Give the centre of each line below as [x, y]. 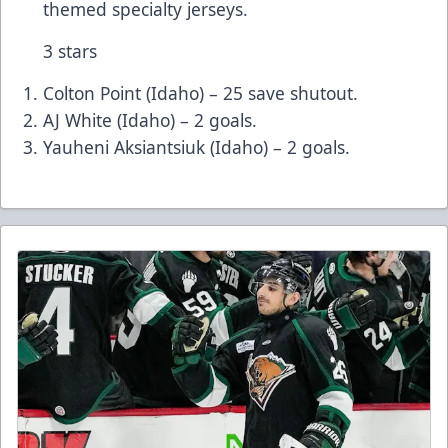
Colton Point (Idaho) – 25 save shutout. [200, 93]
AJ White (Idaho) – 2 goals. [150, 120]
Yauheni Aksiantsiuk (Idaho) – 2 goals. [196, 147]
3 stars [70, 51]
